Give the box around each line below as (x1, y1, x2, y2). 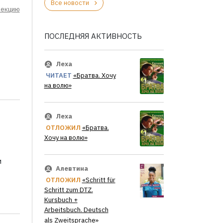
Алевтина (55, 164, 88, 173)
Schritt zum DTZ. (44, 186, 93, 195)
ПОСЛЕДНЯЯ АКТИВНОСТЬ (44, 31, 142, 41)
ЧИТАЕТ (45, 71, 72, 80)
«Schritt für (82, 176, 115, 185)
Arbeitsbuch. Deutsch (44, 206, 109, 215)
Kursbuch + (44, 196, 78, 205)
